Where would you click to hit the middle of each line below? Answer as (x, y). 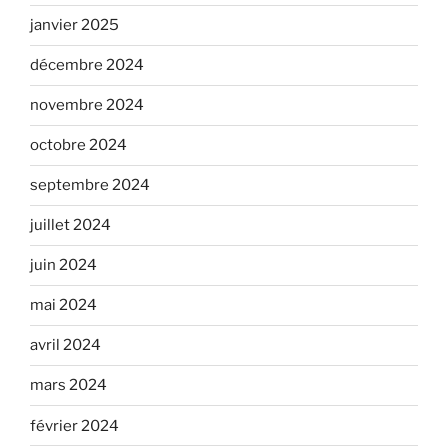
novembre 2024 (87, 105)
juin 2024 (63, 265)
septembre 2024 (90, 185)
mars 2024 (68, 385)
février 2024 (74, 425)
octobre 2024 (78, 145)
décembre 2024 (87, 65)
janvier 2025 (74, 25)
